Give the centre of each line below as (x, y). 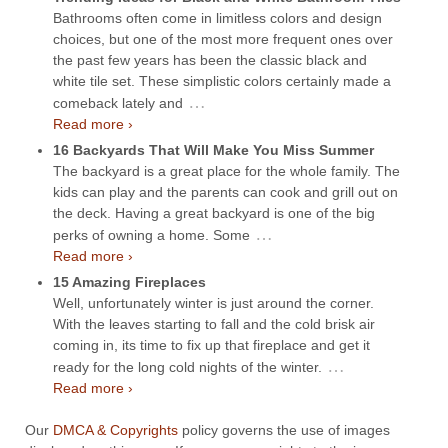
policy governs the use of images (284, 429)
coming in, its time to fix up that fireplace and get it (211, 344)
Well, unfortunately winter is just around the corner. (213, 302)
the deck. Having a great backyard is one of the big (214, 212)
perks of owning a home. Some (151, 234)
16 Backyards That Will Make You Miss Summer (213, 149)
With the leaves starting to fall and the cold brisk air (214, 323)
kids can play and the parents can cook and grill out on (225, 191)
